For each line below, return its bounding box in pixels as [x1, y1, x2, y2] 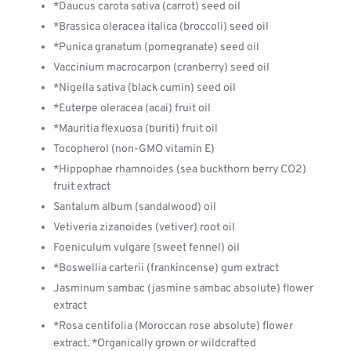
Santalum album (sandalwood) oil [53, 201, 216, 214]
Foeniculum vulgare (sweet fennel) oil [53, 241, 240, 255]
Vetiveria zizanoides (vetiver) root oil [53, 221, 235, 234]
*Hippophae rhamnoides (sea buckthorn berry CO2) [53, 163, 306, 176]
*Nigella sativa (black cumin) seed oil [53, 81, 236, 95]
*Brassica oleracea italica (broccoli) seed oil [53, 20, 269, 34]
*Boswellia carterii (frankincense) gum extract [53, 262, 279, 275]
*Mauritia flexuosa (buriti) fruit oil [53, 122, 218, 136]
